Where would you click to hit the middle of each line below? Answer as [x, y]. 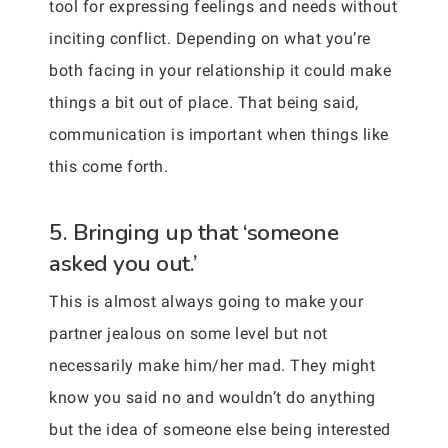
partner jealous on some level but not [188, 333]
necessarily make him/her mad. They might [212, 365]
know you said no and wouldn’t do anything [212, 397]
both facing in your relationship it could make [220, 70]
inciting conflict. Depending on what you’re [210, 38]
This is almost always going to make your [206, 301]
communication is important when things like [219, 134]
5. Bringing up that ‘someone [193, 232]
